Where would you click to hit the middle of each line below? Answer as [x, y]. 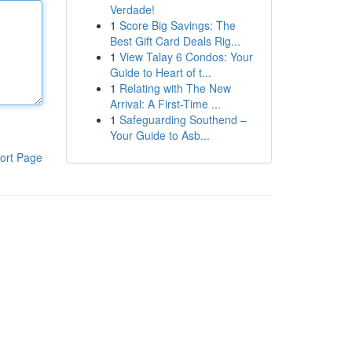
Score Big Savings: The [177, 25]
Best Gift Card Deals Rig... [175, 41]
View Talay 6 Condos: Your [186, 57]
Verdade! [132, 9]
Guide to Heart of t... [160, 72]
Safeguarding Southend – [183, 119]
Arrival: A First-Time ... [165, 104]
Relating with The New [175, 88]
